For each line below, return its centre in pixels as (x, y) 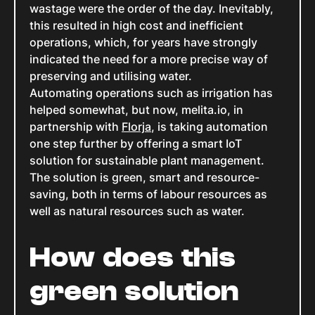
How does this (133, 258)
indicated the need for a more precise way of (149, 59)
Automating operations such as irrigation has (151, 93)
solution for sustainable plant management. (147, 161)
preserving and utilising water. (111, 76)
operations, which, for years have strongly (143, 43)
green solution (134, 291)
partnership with (76, 127)
